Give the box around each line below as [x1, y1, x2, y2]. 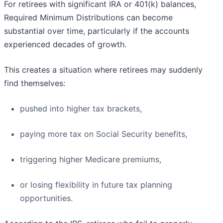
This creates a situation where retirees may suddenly [4, 65, 203, 75]
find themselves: [4, 78, 65, 89]
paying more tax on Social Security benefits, [20, 129, 187, 139]
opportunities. [20, 193, 73, 204]
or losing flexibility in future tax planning [20, 180, 172, 190]
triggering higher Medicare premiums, [20, 154, 161, 165]
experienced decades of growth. [4, 39, 126, 50]
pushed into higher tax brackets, [20, 104, 142, 114]
